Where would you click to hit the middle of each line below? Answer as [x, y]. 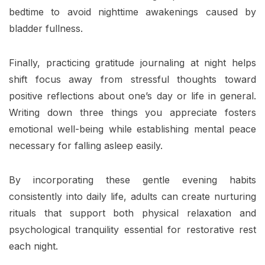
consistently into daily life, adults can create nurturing [132, 197]
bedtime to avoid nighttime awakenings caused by [132, 12]
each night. [33, 246]
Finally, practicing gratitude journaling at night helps [132, 63]
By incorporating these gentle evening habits [132, 180]
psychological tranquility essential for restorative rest [132, 230]
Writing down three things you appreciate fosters [132, 113]
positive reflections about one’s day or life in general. [132, 96]
